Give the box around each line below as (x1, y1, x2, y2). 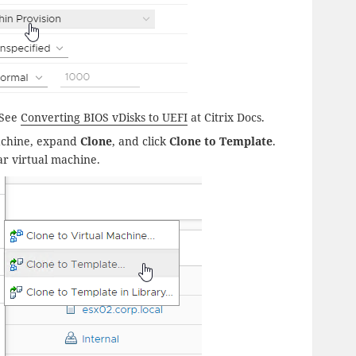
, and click (112, 133, 170, 149)
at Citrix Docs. (188, 110, 265, 126)
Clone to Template (169, 133, 273, 149)
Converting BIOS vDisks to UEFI (21, 110, 188, 126)
